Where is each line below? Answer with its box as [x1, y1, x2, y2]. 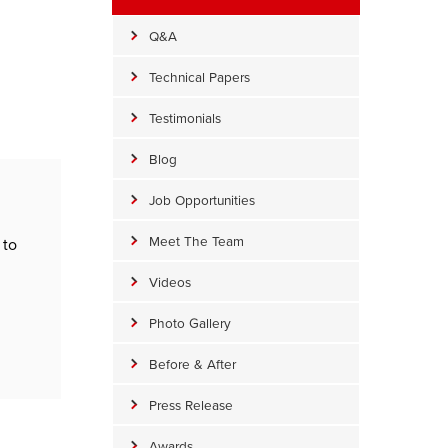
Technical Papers [149, 67, 250, 87]
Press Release [149, 395, 233, 415]
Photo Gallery [149, 313, 231, 333]
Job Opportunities [149, 190, 255, 210]
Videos [149, 272, 191, 292]
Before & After [149, 354, 236, 374]
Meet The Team [149, 231, 244, 251]
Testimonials [149, 108, 221, 128]
